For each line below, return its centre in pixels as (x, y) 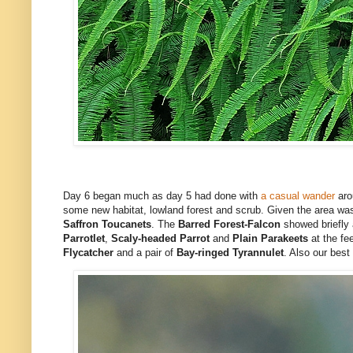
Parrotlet (84, 238)
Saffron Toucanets (107, 224)
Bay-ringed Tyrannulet (230, 252)
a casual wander (298, 195)
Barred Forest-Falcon (229, 224)
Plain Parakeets (270, 238)
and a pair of (147, 252)
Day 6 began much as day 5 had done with (162, 195)
